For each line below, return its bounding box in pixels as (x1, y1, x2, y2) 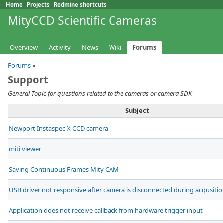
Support (8, 73, 48, 87)
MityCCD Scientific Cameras (8, 12, 157, 28)
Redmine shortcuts (54, 1, 107, 8)
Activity (49, 43, 71, 52)
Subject (125, 106, 149, 115)
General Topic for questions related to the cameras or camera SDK (8, 89, 192, 98)
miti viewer (9, 144, 41, 154)
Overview (10, 43, 38, 52)
